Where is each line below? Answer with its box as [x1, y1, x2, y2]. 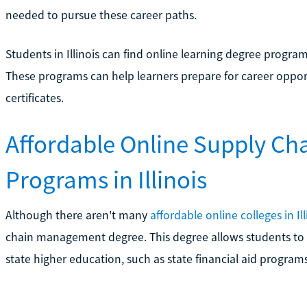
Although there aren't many [5, 207, 150, 223]
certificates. [5, 90, 64, 106]
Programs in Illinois [5, 163, 207, 195]
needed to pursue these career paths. [5, 7, 197, 23]
